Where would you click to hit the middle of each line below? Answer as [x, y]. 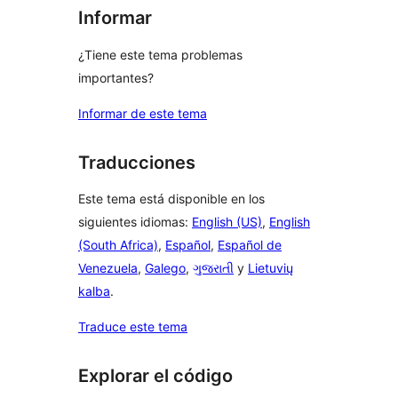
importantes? [116, 77]
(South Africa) [118, 245]
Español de [250, 245]
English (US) [227, 222]
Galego [165, 268]
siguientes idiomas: [135, 222]
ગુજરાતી [213, 268]
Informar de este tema [143, 113]
